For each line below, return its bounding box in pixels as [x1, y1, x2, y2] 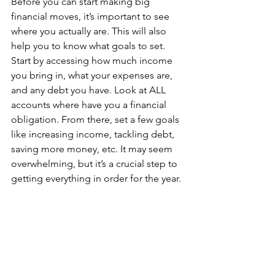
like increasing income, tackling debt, [11, 128, 177, 140]
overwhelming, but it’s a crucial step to [11, 158, 180, 169]
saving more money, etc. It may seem [11, 143, 175, 155]
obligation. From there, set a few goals [11, 114, 182, 125]
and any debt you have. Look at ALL [11, 84, 168, 96]
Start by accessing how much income [11, 55, 175, 66]
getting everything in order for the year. [11, 172, 181, 184]
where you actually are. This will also [11, 25, 169, 37]
